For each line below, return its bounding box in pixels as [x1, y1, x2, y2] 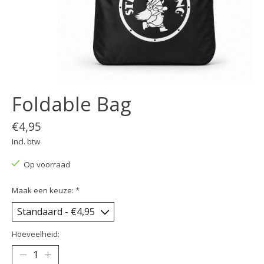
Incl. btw [12, 136, 40, 147]
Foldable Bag [12, 91, 131, 118]
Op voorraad [23, 159, 70, 170]
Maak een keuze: [12, 184, 75, 196]
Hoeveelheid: [12, 228, 60, 239]
